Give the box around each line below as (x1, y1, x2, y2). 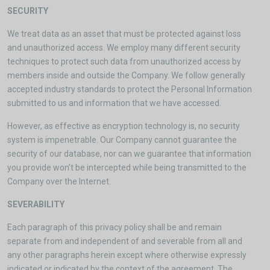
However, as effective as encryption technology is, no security (7, 121, 240, 131)
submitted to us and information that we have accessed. (7, 98, 221, 108)
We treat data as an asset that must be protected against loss (7, 29, 241, 39)
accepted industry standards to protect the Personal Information (7, 84, 252, 94)
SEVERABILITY (7, 199, 64, 209)
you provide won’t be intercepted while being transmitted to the (7, 163, 246, 172)
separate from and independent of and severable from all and (7, 236, 242, 246)
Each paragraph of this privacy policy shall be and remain (7, 222, 222, 232)
